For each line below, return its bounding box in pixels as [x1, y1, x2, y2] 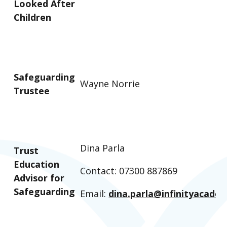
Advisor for [14, 171, 65, 184]
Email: [80, 187, 109, 200]
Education [14, 158, 60, 170]
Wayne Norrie [80, 77, 140, 90]
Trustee [14, 84, 50, 97]
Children [14, 11, 52, 23]
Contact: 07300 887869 [80, 164, 178, 177]
